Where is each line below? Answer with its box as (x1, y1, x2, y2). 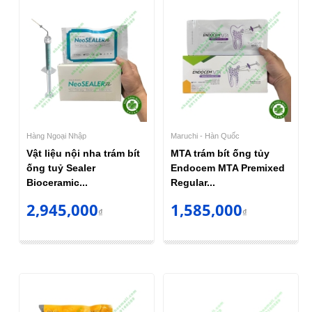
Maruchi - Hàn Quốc (171, 132, 240, 141)
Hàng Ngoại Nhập (26, 132, 86, 141)
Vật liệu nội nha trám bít (26, 148, 140, 159)
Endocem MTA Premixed (171, 162, 285, 174)
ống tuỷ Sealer (26, 162, 95, 174)
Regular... (171, 177, 215, 189)
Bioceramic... (26, 177, 88, 189)
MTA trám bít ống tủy (171, 148, 270, 159)
